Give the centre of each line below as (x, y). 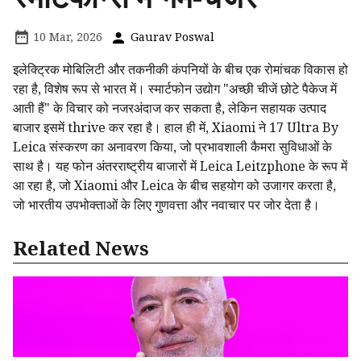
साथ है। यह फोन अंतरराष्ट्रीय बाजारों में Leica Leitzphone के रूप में (180, 166)
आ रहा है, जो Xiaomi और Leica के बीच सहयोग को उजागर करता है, (174, 186)
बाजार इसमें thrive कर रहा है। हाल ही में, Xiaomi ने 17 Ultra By (176, 128)
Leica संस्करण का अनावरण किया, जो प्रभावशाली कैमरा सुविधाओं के (172, 147)
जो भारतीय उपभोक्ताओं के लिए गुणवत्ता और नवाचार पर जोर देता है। (166, 205)
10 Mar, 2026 (66, 37)
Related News (81, 248)
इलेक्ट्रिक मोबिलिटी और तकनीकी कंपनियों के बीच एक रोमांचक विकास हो (180, 70)
